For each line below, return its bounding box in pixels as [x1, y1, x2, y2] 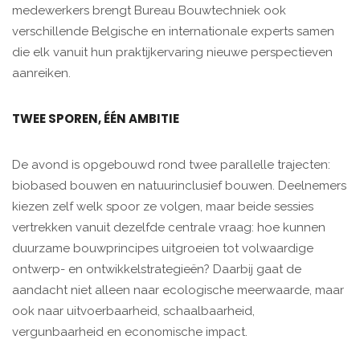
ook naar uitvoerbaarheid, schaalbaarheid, [12, 304, 255, 319]
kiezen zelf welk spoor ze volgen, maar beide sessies [12, 199, 313, 215]
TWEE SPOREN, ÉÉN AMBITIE [12, 110, 179, 128]
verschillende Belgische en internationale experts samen [12, 24, 334, 39]
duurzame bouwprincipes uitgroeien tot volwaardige [12, 241, 313, 256]
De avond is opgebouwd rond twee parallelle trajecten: [12, 157, 330, 173]
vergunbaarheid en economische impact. [12, 325, 247, 340]
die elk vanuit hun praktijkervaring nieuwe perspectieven [12, 45, 333, 60]
